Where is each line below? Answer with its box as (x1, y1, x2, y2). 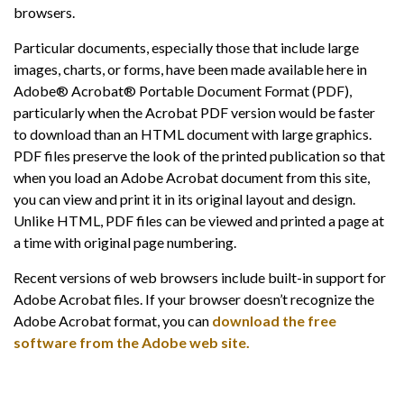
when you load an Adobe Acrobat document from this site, (14, 169, 370, 186)
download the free (212, 312, 336, 329)
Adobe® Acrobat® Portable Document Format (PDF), (14, 82, 352, 99)
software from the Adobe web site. (14, 334, 250, 351)
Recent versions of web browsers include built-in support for (14, 269, 386, 286)
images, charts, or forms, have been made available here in (14, 60, 367, 78)
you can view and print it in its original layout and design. (14, 190, 355, 207)
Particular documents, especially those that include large (14, 39, 359, 56)
